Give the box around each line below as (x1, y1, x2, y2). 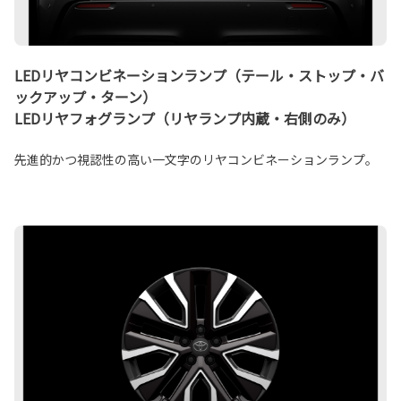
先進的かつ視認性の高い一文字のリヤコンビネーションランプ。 (14, 149, 378, 168)
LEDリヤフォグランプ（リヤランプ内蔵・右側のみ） (14, 107, 355, 129)
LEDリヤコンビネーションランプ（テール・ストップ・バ (14, 64, 384, 86)
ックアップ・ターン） (14, 85, 157, 107)
